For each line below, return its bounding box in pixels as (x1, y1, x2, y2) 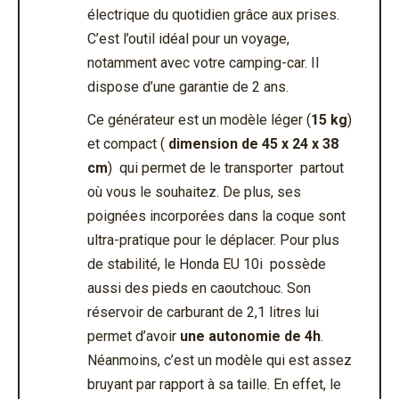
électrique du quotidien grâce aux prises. (87, 6, 339, 24)
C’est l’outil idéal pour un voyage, (87, 30, 289, 48)
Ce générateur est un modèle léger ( (87, 111, 311, 129)
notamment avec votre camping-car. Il (87, 54, 319, 72)
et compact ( (87, 135, 168, 153)
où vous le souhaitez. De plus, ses (87, 183, 301, 201)
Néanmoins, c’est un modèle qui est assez (87, 352, 352, 370)
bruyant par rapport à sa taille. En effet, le (87, 376, 341, 394)
